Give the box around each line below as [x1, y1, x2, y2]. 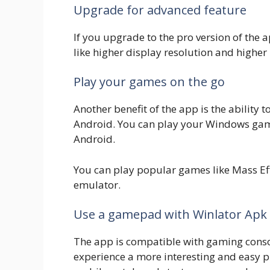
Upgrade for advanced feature [74, 1, 246, 18]
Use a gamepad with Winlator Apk [74, 206, 267, 223]
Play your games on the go [74, 74, 225, 90]
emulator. [74, 177, 121, 192]
